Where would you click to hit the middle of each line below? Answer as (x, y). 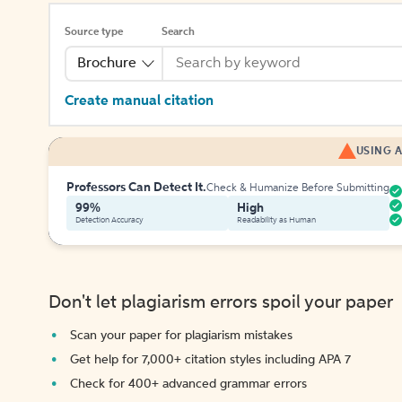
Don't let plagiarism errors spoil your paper (221, 303)
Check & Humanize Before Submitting (298, 188)
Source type (94, 32)
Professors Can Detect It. (136, 188)
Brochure (107, 64)
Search (178, 32)
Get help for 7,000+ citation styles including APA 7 (210, 360)
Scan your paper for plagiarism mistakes (181, 336)
